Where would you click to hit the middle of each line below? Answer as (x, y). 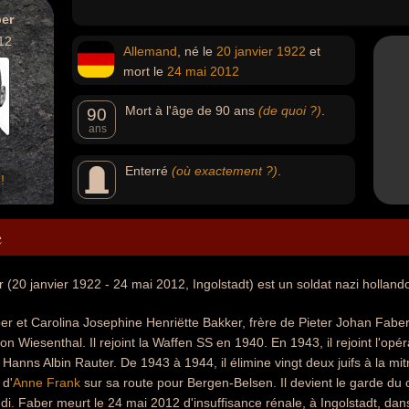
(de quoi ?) (290, 110)
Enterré (148, 171)
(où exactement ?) (225, 171)
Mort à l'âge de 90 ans (192, 110)
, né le (197, 51)
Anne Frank (47, 383)
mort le (145, 71)
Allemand (150, 51)
